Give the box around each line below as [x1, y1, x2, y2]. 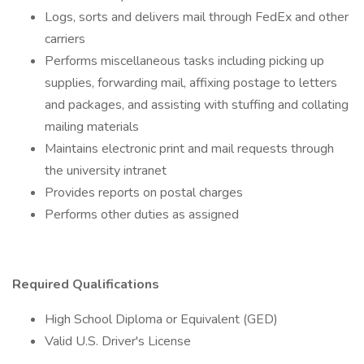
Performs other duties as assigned [45, 206, 239, 223]
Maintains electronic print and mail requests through [45, 140, 334, 158]
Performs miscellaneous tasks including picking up [45, 52, 324, 70]
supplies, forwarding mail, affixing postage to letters [45, 74, 337, 92]
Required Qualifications [12, 275, 159, 293]
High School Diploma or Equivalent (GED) [45, 310, 278, 328]
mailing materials [45, 118, 139, 136]
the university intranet [45, 162, 167, 180]
